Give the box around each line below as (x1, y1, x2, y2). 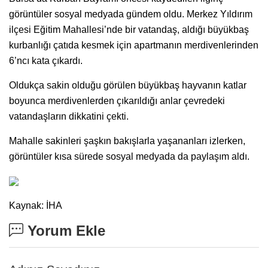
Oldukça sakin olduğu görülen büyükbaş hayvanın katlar (9, 80, 246, 90)
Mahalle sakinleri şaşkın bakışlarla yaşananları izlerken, (9, 135, 245, 146)
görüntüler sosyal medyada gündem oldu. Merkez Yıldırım (9, 8, 252, 19)
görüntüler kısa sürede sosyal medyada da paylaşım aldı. (9, 151, 249, 162)
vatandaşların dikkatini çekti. (9, 111, 129, 121)
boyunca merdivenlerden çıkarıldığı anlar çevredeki (9, 95, 225, 106)
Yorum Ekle (23, 222, 105, 239)
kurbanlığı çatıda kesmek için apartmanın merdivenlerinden (9, 39, 258, 50)
